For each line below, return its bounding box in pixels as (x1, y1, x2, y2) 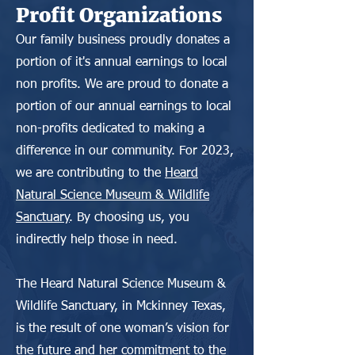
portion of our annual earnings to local (16, 101, 231, 113)
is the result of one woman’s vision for (16, 323, 229, 335)
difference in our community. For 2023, (16, 145, 234, 158)
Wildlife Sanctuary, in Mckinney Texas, (16, 300, 226, 313)
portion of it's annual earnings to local (16, 56, 227, 69)
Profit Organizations (16, 2, 222, 28)
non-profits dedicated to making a (16, 123, 204, 136)
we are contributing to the (16, 167, 165, 180)
